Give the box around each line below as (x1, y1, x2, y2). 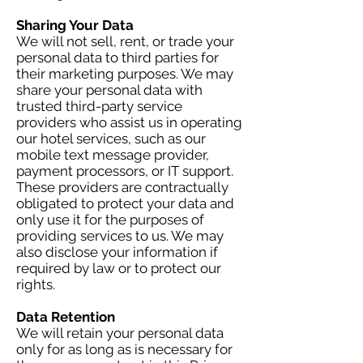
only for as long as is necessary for (16, 341, 233, 357)
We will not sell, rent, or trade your (16, 33, 234, 49)
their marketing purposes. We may (16, 66, 233, 82)
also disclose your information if (16, 244, 218, 260)
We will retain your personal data (16, 325, 224, 341)
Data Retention (16, 309, 115, 325)
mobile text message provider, (16, 147, 209, 163)
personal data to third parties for (16, 49, 219, 66)
